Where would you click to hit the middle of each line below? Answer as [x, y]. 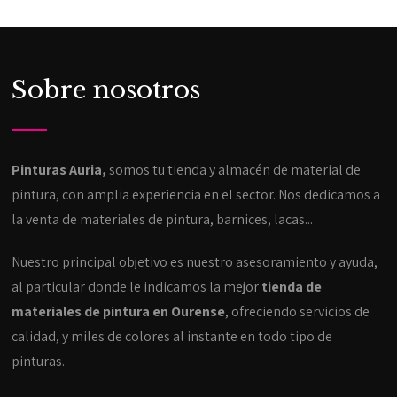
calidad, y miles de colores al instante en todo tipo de [172, 337]
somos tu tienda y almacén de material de [235, 170]
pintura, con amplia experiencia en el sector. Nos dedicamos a [196, 195]
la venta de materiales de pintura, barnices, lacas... [163, 220]
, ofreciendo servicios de [298, 312]
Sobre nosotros [106, 90]
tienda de [292, 287]
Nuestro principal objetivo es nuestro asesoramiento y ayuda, [195, 262]
